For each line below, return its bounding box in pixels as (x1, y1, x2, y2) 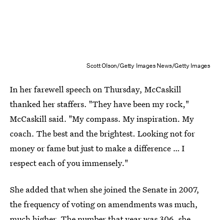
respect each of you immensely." (10, 157, 128, 168)
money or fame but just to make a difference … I (10, 142, 185, 154)
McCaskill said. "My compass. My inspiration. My (10, 113, 194, 124)
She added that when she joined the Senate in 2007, (10, 184, 199, 195)
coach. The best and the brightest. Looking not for (10, 128, 195, 139)
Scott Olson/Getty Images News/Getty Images (86, 61, 210, 70)
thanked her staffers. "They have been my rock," (10, 98, 189, 110)
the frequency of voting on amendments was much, (10, 198, 198, 210)
